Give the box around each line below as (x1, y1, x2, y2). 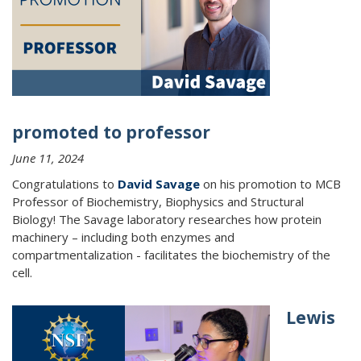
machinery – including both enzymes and (12, 229, 234, 245)
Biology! (12, 211, 56, 227)
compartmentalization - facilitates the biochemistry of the (12, 247, 330, 263)
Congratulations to (12, 176, 118, 192)
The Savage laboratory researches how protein (59, 211, 322, 227)
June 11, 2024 (12, 150, 84, 166)
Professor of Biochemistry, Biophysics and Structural (12, 193, 304, 210)
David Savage (118, 176, 200, 192)
